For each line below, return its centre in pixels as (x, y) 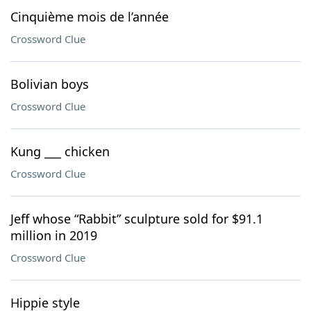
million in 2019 (54, 235)
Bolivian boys (50, 84)
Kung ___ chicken (60, 151)
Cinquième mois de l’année (90, 17)
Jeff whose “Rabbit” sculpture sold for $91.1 (137, 219)
